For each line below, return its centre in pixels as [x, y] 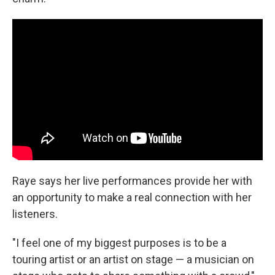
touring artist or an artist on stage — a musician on [133, 259]
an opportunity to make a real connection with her [132, 197]
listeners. [35, 214]
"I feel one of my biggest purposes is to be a [119, 242]
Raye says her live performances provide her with [132, 180]
